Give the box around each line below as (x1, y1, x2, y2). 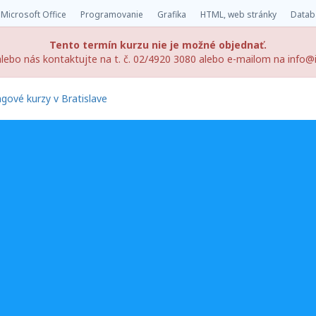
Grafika (157, 8, 186, 21)
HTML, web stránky (200, 8, 276, 21)
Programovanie (80, 8, 143, 21)
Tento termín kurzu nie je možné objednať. (49, 38, 267, 52)
